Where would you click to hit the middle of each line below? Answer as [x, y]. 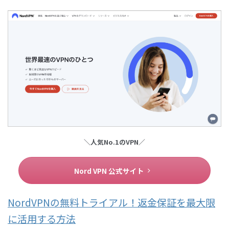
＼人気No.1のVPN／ [114, 142]
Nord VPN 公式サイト [109, 170]
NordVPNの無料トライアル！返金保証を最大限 [111, 202]
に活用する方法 [42, 219]
